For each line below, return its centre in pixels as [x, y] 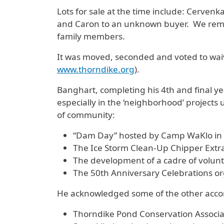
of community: [86, 115]
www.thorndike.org [96, 69]
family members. [91, 36]
